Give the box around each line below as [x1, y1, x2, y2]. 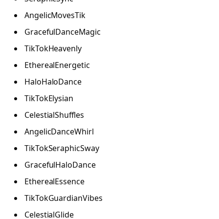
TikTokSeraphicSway [24, 142, 99, 153]
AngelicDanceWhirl [24, 126, 94, 137]
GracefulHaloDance [24, 159, 96, 170]
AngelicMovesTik [24, 9, 86, 21]
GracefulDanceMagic [24, 26, 101, 37]
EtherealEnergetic [24, 59, 90, 70]
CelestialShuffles [24, 109, 84, 120]
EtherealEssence [24, 175, 85, 187]
